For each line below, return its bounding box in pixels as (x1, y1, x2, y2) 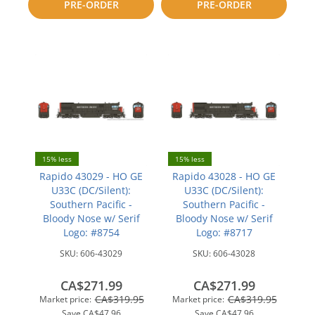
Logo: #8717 (195, 226, 252, 239)
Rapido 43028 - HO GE (172, 169, 276, 183)
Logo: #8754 (63, 226, 120, 239)
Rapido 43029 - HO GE (39, 169, 143, 183)
